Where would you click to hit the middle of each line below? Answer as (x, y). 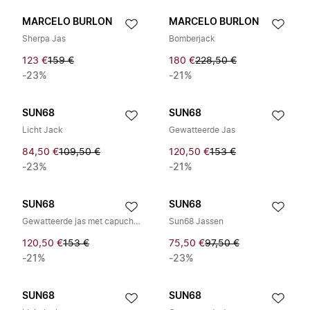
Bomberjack (192, 39)
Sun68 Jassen (196, 221)
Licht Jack (43, 130)
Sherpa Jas (44, 39)
